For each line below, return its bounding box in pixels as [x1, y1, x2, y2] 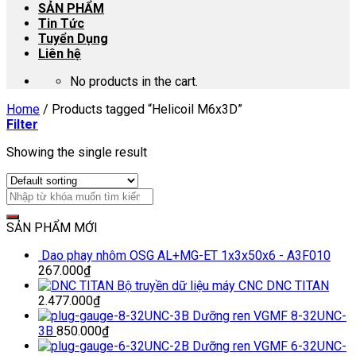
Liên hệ [38, 46, 81, 61]
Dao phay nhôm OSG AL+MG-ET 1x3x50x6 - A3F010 [41, 248, 331, 263]
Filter [6, 117, 38, 132]
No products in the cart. [70, 74, 198, 89]
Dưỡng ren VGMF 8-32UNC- [192, 308, 346, 323]
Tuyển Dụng [38, 31, 108, 46]
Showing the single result [6, 145, 147, 160]
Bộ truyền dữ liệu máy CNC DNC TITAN [117, 278, 329, 293]
